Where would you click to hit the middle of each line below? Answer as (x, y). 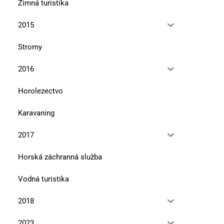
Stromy (30, 47)
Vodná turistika (43, 179)
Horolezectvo (40, 91)
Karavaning (36, 113)
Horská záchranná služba (60, 157)
